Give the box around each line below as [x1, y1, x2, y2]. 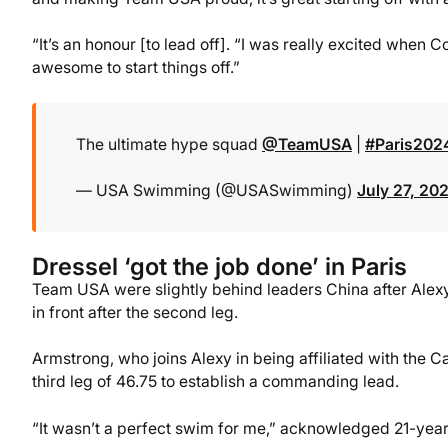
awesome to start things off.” [32, 58, 240, 78]
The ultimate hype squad [76, 134, 262, 154]
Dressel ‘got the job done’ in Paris [32, 252, 407, 282]
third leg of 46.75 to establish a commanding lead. [32, 372, 399, 392]
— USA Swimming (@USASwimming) [76, 180, 357, 200]
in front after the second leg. [32, 303, 238, 323]
